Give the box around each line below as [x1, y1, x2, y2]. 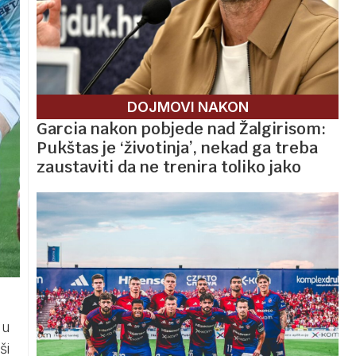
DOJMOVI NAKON [126, 98, 249, 115]
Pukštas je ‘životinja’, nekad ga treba [37, 137, 318, 158]
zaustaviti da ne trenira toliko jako [37, 156, 301, 177]
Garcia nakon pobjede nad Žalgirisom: [37, 118, 326, 139]
